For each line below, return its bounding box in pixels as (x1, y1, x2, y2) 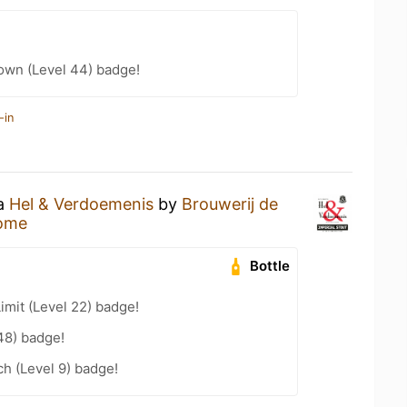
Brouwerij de (182, 194, 278, 213)
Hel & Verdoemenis (9, 194, 154, 213)
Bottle (250, 257, 291, 274)
